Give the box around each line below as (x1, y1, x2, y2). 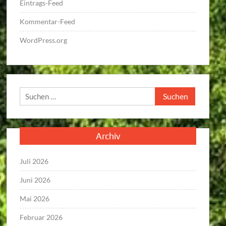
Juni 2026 (20, 176, 51, 184)
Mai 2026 (20, 194, 50, 203)
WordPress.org (20, 35, 68, 44)
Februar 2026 (20, 213, 63, 221)
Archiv (95, 131, 120, 141)
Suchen (154, 88, 179, 98)
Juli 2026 (20, 157, 49, 165)
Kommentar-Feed (20, 17, 76, 26)
